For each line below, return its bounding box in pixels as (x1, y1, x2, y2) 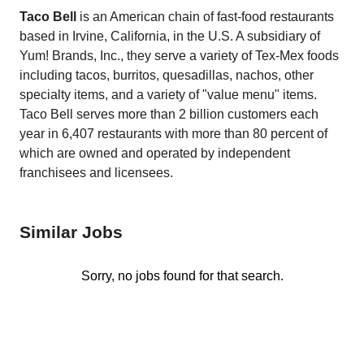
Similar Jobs (19, 223, 123, 241)
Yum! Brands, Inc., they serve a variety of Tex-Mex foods (19, 49, 339, 63)
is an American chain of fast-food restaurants (76, 10, 334, 24)
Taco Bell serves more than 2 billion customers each (19, 107, 318, 121)
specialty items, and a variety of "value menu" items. (19, 88, 317, 102)
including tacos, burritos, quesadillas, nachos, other (19, 68, 314, 82)
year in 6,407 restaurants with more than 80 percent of (19, 127, 327, 141)
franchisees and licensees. (19, 166, 173, 180)
